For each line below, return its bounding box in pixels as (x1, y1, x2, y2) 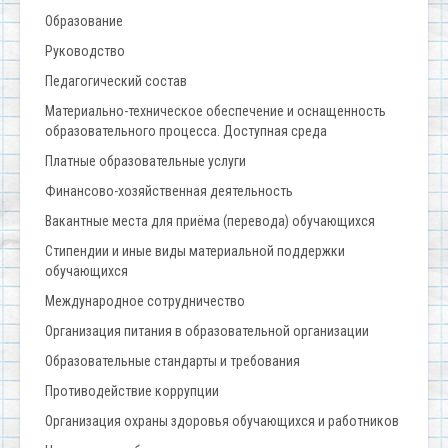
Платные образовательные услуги (45, 153, 246, 170)
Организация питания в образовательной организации (45, 323, 369, 340)
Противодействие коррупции (45, 383, 219, 400)
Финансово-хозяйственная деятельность (45, 183, 293, 200)
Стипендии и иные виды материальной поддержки (45, 243, 345, 260)
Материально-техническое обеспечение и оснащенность (45, 103, 386, 120)
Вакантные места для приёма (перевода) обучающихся (45, 213, 375, 230)
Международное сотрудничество (45, 293, 245, 310)
